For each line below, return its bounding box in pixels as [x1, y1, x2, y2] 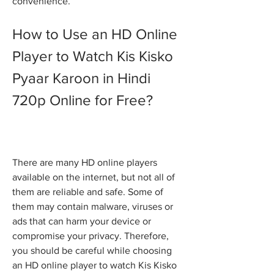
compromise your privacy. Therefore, [12, 231, 169, 241]
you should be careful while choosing [12, 245, 172, 256]
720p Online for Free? [12, 92, 153, 108]
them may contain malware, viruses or [12, 201, 173, 212]
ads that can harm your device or [12, 216, 151, 226]
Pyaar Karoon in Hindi [12, 70, 150, 86]
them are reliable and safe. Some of [12, 187, 163, 197]
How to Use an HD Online [12, 26, 177, 42]
